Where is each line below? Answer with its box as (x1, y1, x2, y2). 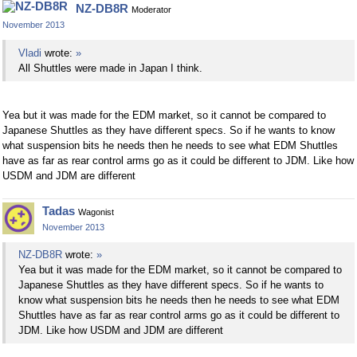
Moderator (131, 5, 171, 15)
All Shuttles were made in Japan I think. (18, 61, 202, 74)
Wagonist (78, 206, 114, 217)
